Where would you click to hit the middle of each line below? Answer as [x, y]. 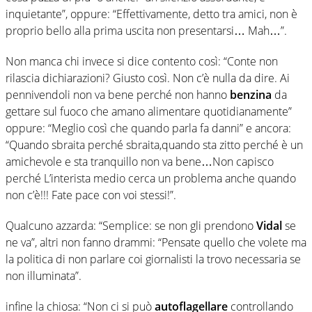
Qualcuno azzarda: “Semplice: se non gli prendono [131, 225]
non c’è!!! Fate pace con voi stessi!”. [91, 195]
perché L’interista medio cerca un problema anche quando [151, 178]
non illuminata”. [44, 275]
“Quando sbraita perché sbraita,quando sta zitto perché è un [154, 145]
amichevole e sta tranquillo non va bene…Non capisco [140, 161]
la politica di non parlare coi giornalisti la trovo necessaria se [153, 259]
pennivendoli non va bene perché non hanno [118, 94]
